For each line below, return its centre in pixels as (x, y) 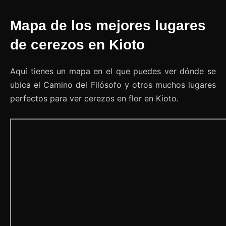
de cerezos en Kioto (77, 45)
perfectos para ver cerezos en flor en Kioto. (94, 99)
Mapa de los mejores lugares (108, 26)
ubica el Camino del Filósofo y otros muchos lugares (113, 85)
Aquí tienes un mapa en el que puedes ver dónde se (113, 71)
